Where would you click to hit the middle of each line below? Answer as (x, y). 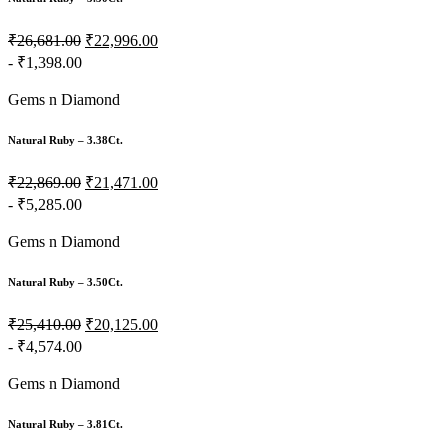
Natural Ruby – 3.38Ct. (65, 140)
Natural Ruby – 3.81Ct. (65, 424)
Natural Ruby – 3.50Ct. (65, 282)
